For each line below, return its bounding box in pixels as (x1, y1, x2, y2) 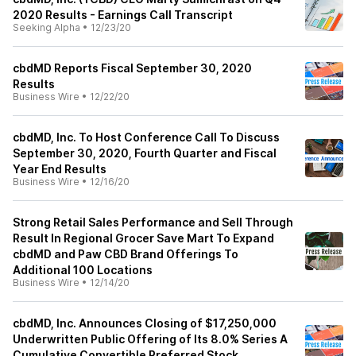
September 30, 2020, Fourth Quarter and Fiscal (13, 146, 277, 160)
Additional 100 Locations (13, 263, 153, 277)
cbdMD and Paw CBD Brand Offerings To (13, 247, 238, 261)
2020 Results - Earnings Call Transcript (13, 8, 233, 21)
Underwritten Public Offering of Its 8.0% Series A (13, 332, 288, 346)
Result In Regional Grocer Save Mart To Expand (13, 231, 274, 245)
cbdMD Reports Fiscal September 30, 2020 (13, 61, 252, 75)
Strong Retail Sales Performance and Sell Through (13, 215, 293, 229)
